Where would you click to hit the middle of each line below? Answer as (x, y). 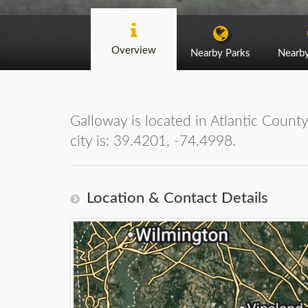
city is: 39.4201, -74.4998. (153, 141)
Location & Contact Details (177, 198)
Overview (134, 51)
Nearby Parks (220, 53)
